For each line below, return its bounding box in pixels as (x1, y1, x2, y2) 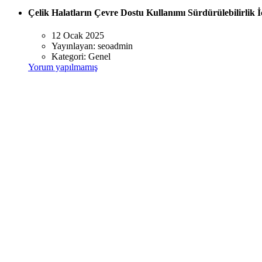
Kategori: (51, 51, 88, 62)
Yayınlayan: (51, 41, 98, 51)
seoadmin (98, 41, 133, 51)
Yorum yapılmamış (28, 62, 98, 73)
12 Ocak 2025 (51, 30, 104, 41)
